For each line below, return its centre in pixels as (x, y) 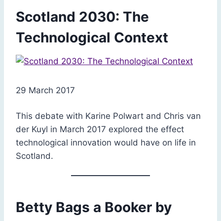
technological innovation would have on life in (106, 142)
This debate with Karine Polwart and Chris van (108, 116)
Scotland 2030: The (82, 17)
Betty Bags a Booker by (94, 207)
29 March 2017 (45, 90)
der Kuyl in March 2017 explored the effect (100, 129)
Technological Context (92, 37)
